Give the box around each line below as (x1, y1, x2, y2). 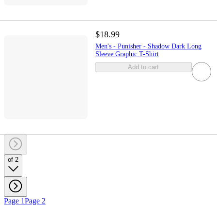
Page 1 (4, 196, 25, 205)
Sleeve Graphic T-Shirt (95, 50, 159, 58)
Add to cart (128, 63, 159, 71)
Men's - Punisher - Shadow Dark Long (95, 42, 201, 50)
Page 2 (25, 196, 46, 205)
